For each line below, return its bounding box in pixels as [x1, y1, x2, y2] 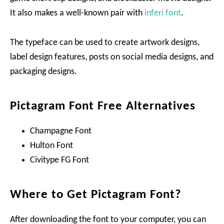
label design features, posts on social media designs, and [10, 52, 213, 62]
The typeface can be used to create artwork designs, [10, 37, 199, 47]
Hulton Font [30, 140, 73, 150]
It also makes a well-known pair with [10, 8, 144, 18]
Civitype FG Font [30, 155, 89, 165]
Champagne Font [30, 126, 91, 136]
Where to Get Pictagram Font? [10, 188, 181, 201]
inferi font [144, 8, 181, 18]
